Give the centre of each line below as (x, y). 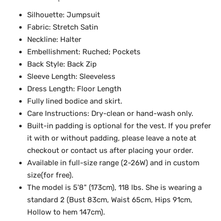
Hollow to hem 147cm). (66, 212)
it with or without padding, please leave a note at (112, 138)
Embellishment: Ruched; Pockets (84, 52)
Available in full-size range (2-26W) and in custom (113, 163)
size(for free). (50, 175)
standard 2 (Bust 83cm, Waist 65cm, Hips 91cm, (110, 200)
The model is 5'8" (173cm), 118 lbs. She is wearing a (114, 187)
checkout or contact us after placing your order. (110, 150)
